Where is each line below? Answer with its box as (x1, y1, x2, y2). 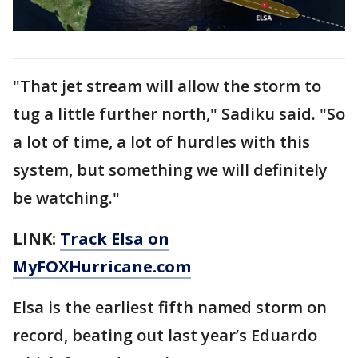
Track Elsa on (60, 227, 169, 249)
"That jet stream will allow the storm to (13, 74, 321, 97)
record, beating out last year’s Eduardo (13, 324, 317, 346)
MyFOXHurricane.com (13, 255, 191, 277)
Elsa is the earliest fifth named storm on (13, 296, 327, 318)
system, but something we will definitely (13, 158, 328, 181)
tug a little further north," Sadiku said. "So (13, 102, 345, 125)
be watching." (13, 186, 120, 209)
